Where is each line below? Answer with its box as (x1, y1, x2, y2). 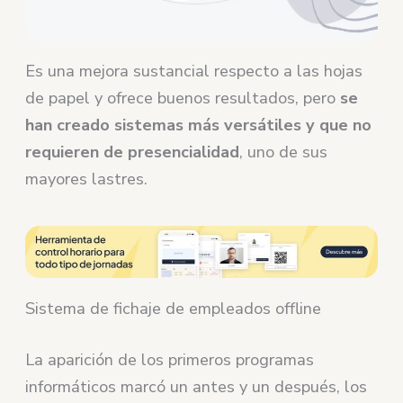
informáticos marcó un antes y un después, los (25, 376, 368, 399)
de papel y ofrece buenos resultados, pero (25, 87, 341, 110)
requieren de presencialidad (25, 141, 240, 164)
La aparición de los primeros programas (25, 349, 315, 372)
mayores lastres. (25, 168, 148, 191)
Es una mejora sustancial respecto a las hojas (25, 60, 363, 83)
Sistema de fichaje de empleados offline (25, 297, 322, 319)
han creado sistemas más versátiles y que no (25, 114, 372, 137)
